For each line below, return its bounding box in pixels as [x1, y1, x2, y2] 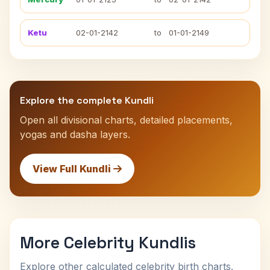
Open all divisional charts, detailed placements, [20, 114, 233, 126]
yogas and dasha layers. [20, 128, 130, 140]
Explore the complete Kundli [20, 94, 154, 107]
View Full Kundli [33, 163, 113, 175]
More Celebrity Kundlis [20, 232, 196, 253]
